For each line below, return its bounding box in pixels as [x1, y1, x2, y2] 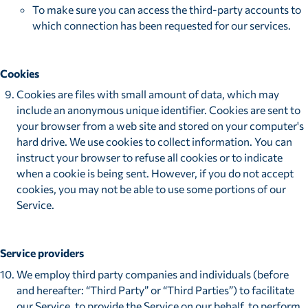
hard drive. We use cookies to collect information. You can [16, 135, 292, 148]
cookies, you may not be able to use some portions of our [16, 182, 286, 196]
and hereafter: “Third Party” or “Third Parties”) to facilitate [16, 283, 294, 297]
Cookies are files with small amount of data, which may [16, 87, 279, 101]
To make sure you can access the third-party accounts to [32, 2, 302, 16]
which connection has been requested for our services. [32, 18, 291, 32]
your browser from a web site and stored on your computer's [16, 119, 304, 133]
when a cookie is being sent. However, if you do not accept [16, 166, 294, 180]
